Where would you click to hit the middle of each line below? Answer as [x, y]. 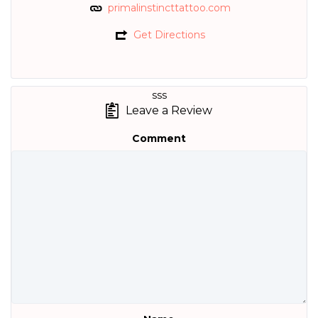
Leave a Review [169, 111]
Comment [159, 138]
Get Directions [169, 35]
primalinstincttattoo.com [169, 8]
